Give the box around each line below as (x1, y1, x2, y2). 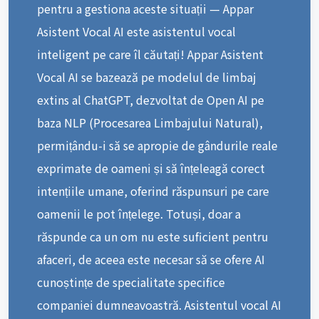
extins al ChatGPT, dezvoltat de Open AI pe (37, 90, 264, 108)
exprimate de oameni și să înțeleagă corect (37, 159, 265, 177)
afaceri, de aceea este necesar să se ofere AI (37, 250, 265, 268)
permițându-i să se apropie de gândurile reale (37, 136, 278, 154)
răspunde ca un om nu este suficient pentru (37, 227, 268, 245)
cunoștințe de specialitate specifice (37, 273, 225, 291)
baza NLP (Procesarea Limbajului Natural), (37, 113, 263, 131)
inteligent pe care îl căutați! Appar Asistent (37, 45, 263, 63)
